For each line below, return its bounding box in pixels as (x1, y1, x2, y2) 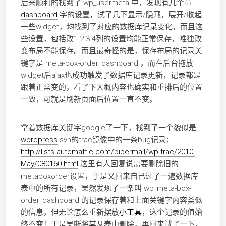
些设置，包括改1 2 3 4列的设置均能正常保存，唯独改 (20, 34, 202, 43)
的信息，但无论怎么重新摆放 (20, 208, 119, 217)
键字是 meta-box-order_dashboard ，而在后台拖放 (20, 59, 193, 68)
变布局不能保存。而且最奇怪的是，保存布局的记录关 (20, 46, 202, 55)
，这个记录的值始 (141, 208, 202, 217)
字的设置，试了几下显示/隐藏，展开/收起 (57, 10, 202, 19)
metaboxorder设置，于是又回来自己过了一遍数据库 (20, 172, 198, 181)
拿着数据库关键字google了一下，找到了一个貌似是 (20, 123, 196, 132)
